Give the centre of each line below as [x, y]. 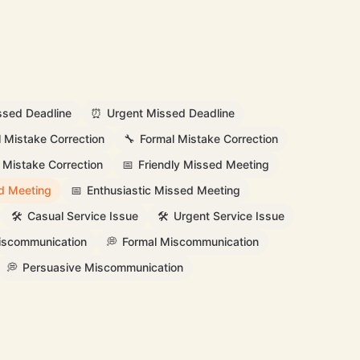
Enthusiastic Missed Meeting [163, 190]
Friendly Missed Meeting [204, 164]
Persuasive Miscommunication [102, 267]
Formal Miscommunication [190, 241]
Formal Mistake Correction [209, 139]
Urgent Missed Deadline [171, 113]
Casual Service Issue [82, 216]
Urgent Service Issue [229, 216]
